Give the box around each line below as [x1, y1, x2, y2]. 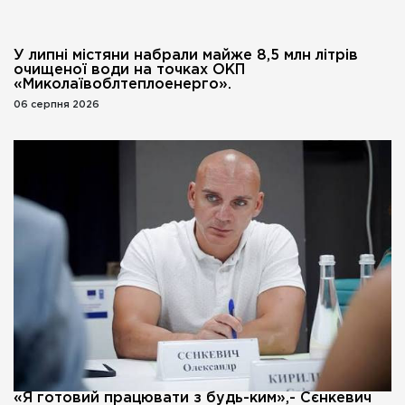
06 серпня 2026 [14, 100, 99, 110]
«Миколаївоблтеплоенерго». [14, 78, 231, 92]
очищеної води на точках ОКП [14, 63, 245, 78]
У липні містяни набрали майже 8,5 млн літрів [14, 49, 358, 63]
